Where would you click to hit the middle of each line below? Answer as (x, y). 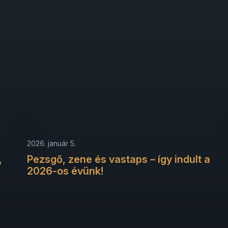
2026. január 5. (52, 143)
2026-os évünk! (65, 171)
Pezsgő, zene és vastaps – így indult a (119, 159)
